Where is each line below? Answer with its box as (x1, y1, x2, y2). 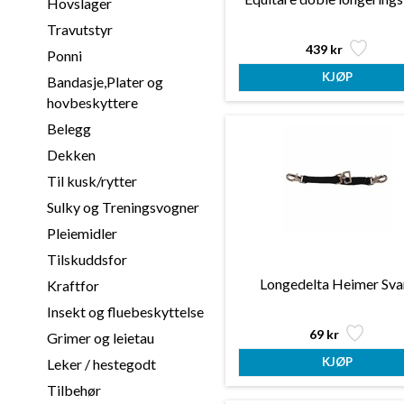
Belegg (46, 120, 91, 137)
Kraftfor (46, 277, 99, 294)
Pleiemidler (46, 225, 117, 242)
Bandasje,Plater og (46, 73, 163, 90)
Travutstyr (46, 21, 113, 38)
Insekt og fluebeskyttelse (46, 303, 204, 320)
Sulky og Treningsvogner (46, 198, 199, 216)
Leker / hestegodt (46, 355, 156, 372)
